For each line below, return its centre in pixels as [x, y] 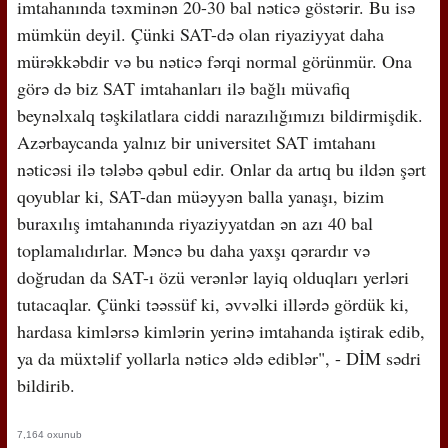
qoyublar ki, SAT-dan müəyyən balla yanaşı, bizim [200, 195]
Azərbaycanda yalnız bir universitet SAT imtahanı [196, 141]
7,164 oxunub [49, 434]
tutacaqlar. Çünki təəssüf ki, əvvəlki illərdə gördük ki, [212, 303]
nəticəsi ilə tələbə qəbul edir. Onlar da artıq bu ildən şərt [221, 168]
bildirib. [45, 384]
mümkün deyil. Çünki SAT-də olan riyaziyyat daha [200, 33]
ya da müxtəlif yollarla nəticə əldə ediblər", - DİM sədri [218, 357]
